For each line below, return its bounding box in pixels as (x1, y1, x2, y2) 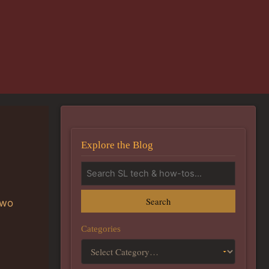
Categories (81, 223, 121, 234)
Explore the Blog (81, 139, 153, 151)
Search (146, 195, 171, 207)
